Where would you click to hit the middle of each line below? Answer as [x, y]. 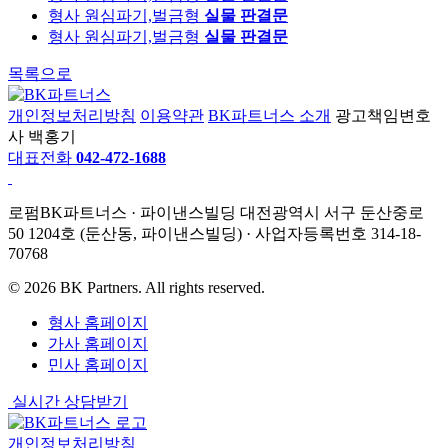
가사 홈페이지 [98, 344]
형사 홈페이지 [98, 323]
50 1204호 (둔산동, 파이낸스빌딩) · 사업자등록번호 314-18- [214, 234]
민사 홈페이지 [98, 365]
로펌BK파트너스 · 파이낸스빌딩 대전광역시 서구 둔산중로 [216, 213]
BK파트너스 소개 [269, 116]
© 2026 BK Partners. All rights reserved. [136, 288]
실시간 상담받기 [70, 402]
